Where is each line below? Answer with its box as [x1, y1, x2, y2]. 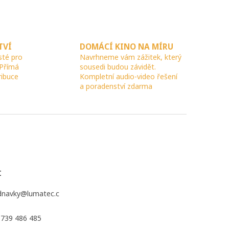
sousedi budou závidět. [79, 62, 156, 72]
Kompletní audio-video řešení [79, 72, 177, 82]
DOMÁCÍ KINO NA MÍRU [79, 41, 173, 53]
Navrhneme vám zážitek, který [79, 52, 181, 62]
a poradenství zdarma [79, 81, 152, 91]
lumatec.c [27, 188, 59, 198]
